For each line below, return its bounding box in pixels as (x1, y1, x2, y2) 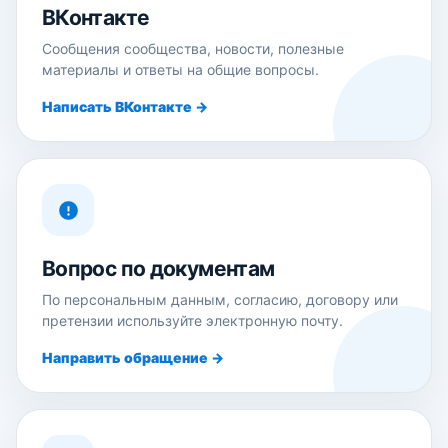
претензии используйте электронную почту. (42, 312, 343, 329)
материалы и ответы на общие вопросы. (42, 61, 319, 78)
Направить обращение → (42, 349, 224, 366)
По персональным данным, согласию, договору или (42, 291, 398, 308)
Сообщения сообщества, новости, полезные (42, 40, 344, 57)
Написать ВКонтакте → (42, 98, 208, 115)
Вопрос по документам (42, 256, 275, 281)
